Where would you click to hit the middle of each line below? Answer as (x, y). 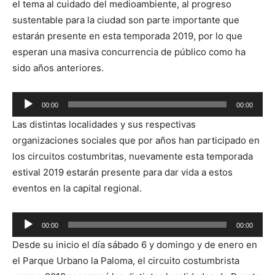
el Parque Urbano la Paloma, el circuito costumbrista (126, 261)
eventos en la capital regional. (77, 188)
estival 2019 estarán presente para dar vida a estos (122, 172)
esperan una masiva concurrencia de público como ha (129, 52)
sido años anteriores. (58, 68)
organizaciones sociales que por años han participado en (136, 141)
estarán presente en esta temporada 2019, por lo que (127, 36)
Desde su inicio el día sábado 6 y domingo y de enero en (135, 245)
